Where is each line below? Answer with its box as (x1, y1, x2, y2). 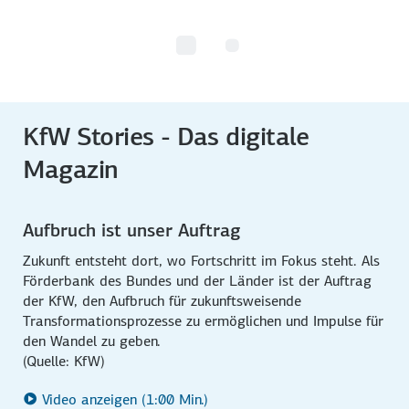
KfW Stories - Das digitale (23, 120, 309, 152)
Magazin (23, 152, 119, 185)
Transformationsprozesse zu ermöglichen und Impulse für (23, 310, 384, 330)
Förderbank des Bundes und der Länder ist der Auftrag (23, 270, 372, 290)
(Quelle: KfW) (23, 351, 106, 371)
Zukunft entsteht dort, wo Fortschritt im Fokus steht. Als (23, 250, 381, 270)
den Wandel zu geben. (23, 330, 162, 351)
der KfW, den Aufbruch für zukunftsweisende (23, 290, 302, 310)
